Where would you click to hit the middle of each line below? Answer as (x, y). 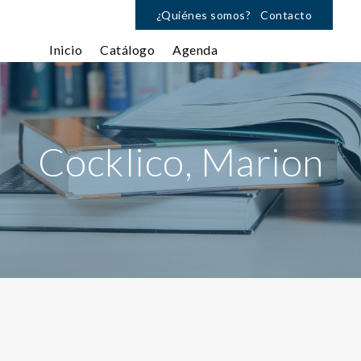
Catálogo (127, 50)
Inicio (66, 50)
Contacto (286, 15)
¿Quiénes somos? (203, 15)
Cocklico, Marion (180, 162)
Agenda (195, 50)
